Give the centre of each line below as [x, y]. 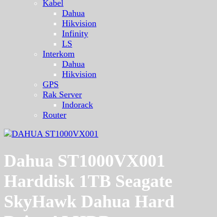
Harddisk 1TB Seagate [88, 181]
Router [54, 115]
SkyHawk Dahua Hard [89, 202]
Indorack [77, 105]
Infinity [75, 33]
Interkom [59, 54]
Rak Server [62, 94]
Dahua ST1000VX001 [85, 161]
